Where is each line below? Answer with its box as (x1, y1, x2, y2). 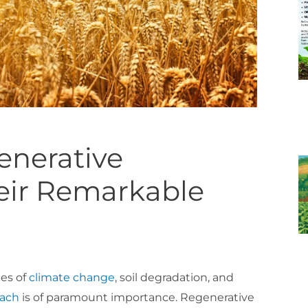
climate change (29, 271, 115, 285)
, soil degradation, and (115, 271, 234, 285)
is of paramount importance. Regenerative (19, 291, 254, 305)
